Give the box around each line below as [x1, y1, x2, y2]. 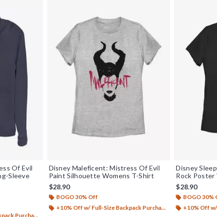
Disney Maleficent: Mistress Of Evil [48, 163, 160, 172]
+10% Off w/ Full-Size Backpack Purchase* [56, 203, 161, 211]
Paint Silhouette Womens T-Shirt [48, 171, 154, 180]
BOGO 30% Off [56, 193, 98, 201]
